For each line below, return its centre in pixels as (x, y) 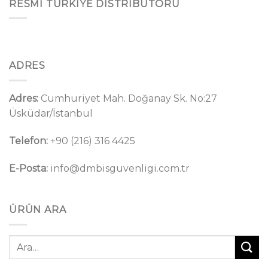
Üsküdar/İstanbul (51, 114)
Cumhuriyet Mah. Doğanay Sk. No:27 (128, 99)
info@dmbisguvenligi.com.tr (119, 168)
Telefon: (28, 141)
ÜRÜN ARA (38, 210)
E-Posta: (28, 168)
